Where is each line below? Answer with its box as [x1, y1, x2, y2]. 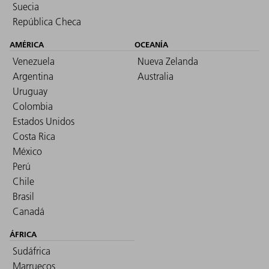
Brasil [13, 190, 34, 202]
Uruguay [13, 85, 47, 97]
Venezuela [13, 55, 55, 67]
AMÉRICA [10, 39, 44, 49]
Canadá [13, 205, 44, 217]
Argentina [13, 70, 53, 82]
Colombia [13, 100, 53, 112]
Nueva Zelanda [138, 55, 198, 67]
